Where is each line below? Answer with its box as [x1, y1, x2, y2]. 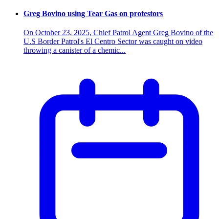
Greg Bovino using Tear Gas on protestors [23, 9, 163, 18]
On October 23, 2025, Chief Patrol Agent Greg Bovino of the [23, 28, 213, 37]
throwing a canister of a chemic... [23, 46, 126, 55]
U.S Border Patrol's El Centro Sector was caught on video [23, 37, 202, 46]
